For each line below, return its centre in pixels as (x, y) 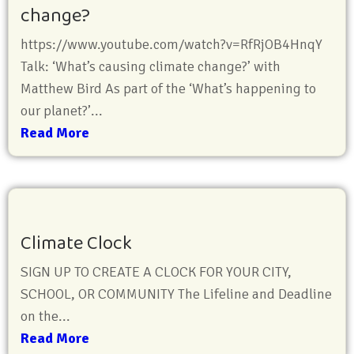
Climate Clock (76, 244)
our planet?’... (62, 111)
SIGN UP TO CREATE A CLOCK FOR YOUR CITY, (156, 272)
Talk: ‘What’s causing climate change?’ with (151, 66)
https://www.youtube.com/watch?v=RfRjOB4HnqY (171, 44)
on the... (45, 316)
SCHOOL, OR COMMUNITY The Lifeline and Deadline (176, 294)
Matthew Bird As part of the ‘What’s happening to (168, 88)
